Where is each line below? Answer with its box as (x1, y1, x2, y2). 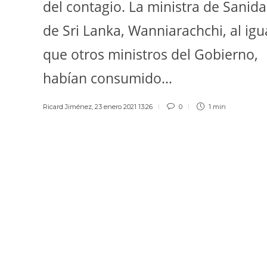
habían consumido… (43, 68, 172, 88)
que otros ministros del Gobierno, (43, 44, 258, 64)
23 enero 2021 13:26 (95, 102, 153, 111)
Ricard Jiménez (43, 102, 92, 111)
